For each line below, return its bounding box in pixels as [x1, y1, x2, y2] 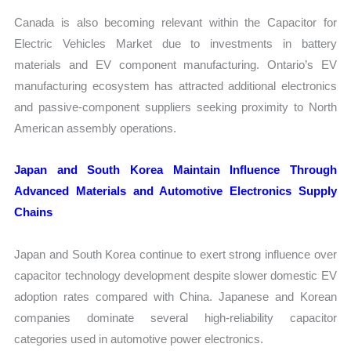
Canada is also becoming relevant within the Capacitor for [14, 16, 337, 30]
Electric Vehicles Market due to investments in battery [14, 37, 337, 51]
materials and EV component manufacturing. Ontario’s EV [14, 58, 337, 72]
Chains [14, 205, 53, 219]
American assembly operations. [14, 121, 177, 136]
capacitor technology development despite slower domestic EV [14, 268, 337, 282]
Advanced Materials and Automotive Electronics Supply [14, 184, 337, 198]
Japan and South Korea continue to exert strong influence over [14, 247, 337, 261]
